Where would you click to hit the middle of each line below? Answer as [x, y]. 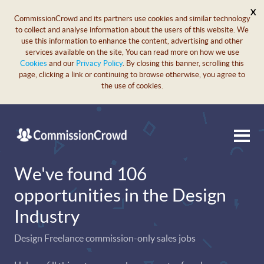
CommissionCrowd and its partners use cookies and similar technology [132, 19]
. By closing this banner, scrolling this [183, 63]
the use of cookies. [132, 86]
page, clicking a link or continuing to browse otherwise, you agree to [132, 75]
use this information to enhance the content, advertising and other [132, 41]
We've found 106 [80, 174]
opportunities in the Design [120, 195]
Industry [47, 216]
